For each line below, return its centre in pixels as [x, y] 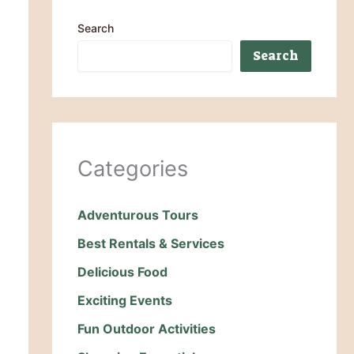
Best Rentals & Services [151, 244]
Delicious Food [122, 272]
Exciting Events [125, 301]
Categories [133, 169]
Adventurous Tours [138, 215]
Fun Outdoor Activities [147, 329]
